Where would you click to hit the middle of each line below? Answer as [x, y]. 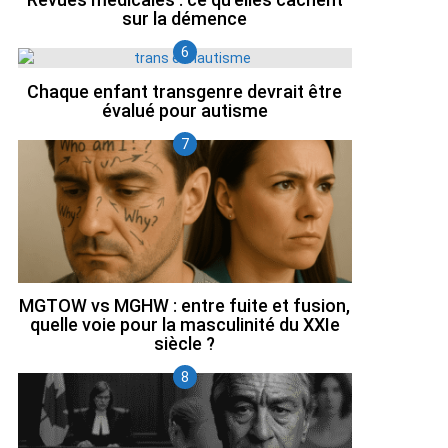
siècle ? [185, 344]
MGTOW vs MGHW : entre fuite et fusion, [185, 306]
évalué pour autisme [184, 110]
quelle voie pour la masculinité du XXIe [184, 325]
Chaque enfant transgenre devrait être [185, 91]
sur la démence [185, 19]
